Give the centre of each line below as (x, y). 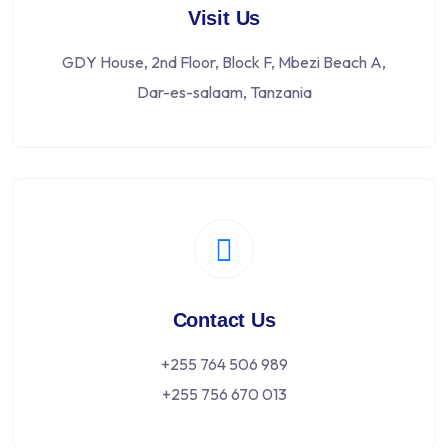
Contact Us (224, 320)
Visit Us (224, 18)
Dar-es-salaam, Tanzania (224, 92)
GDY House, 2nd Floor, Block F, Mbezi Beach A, (224, 62)
